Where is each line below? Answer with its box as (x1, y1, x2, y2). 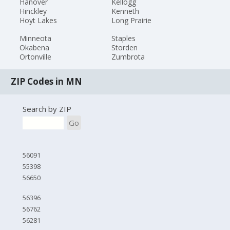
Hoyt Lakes (20, 15, 57, 26)
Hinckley (20, 6, 47, 16)
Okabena (20, 42, 50, 52)
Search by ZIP (22, 103, 71, 114)
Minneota (20, 33, 52, 43)
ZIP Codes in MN (11, 75, 83, 88)
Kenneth (111, 6, 139, 16)
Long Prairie (111, 15, 151, 26)
